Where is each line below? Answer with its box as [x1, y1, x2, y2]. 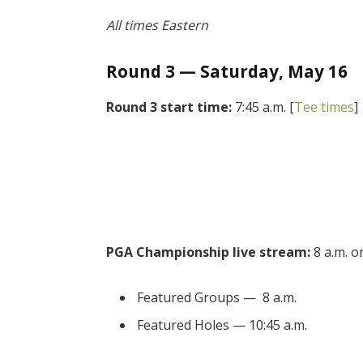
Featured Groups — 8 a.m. [137, 288, 297, 306]
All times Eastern [106, 16, 209, 35]
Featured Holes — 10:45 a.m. [137, 315, 308, 334]
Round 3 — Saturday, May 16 [106, 60, 348, 83]
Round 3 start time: [106, 97, 233, 116]
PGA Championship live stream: [106, 243, 311, 262]
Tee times [294, 97, 355, 116]
